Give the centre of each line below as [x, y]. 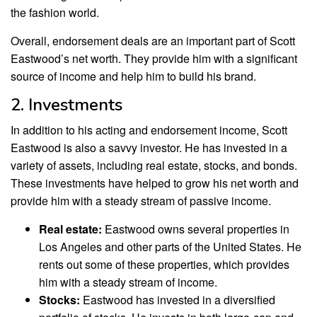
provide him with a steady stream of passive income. [141, 200]
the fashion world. [55, 12]
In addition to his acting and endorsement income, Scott [149, 129]
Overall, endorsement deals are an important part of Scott [153, 40]
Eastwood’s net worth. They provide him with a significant [154, 58]
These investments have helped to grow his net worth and [155, 183]
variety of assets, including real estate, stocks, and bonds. [154, 165]
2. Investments [67, 104]
